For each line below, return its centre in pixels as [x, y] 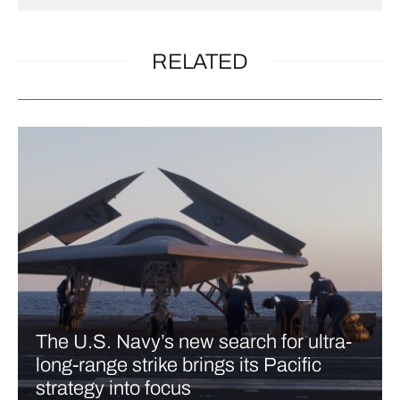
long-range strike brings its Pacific [179, 365]
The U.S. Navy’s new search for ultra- [194, 342]
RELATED [200, 61]
